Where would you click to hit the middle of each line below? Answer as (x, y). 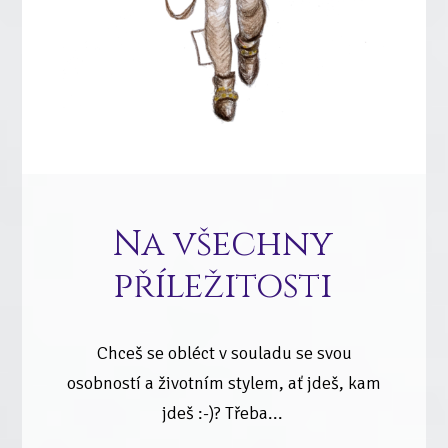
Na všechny (223, 245)
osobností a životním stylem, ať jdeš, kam (224, 383)
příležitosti (223, 287)
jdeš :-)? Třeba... (224, 413)
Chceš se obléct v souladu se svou (224, 353)
